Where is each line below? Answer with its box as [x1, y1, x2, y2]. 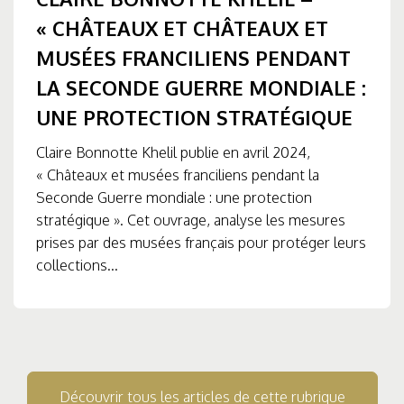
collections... [36, 255, 118, 274]
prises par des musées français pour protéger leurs [36, 233, 366, 252]
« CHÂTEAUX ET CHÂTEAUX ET [36, 14, 328, 41]
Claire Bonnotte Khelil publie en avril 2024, [36, 142, 310, 161]
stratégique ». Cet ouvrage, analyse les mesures [36, 210, 345, 229]
